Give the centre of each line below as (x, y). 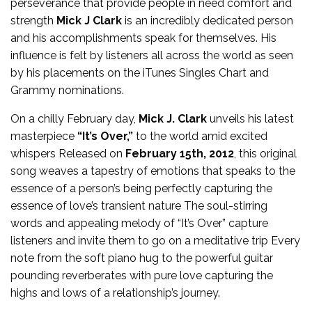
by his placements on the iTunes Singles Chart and (140, 72)
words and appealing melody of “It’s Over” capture (139, 223)
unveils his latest (250, 118)
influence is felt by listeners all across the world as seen (152, 55)
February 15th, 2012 (180, 153)
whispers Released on (68, 153)
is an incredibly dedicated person (208, 20)
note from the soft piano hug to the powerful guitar (142, 258)
